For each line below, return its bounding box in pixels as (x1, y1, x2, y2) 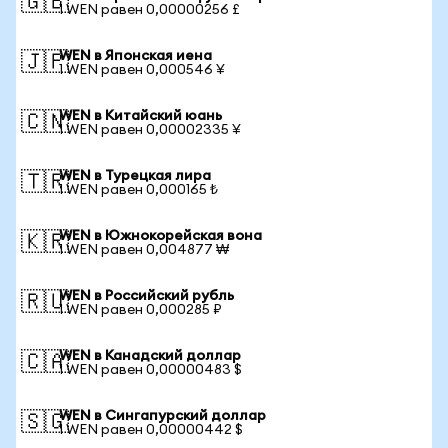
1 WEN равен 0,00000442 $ (59, 423, 243, 437)
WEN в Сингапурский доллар (59, 409, 266, 423)
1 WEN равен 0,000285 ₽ (59, 303, 222, 317)
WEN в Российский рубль (59, 289, 234, 303)
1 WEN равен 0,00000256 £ (59, 3, 240, 17)
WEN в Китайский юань (59, 109, 222, 123)
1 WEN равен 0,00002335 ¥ (59, 123, 241, 137)
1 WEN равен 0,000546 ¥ (59, 63, 225, 77)
